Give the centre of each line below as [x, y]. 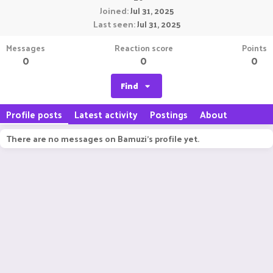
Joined [113, 11]
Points [254, 48]
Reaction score [144, 48]
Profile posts [34, 114]
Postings [169, 114]
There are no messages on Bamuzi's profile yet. [103, 139]
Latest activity [106, 114]
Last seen [113, 24]
